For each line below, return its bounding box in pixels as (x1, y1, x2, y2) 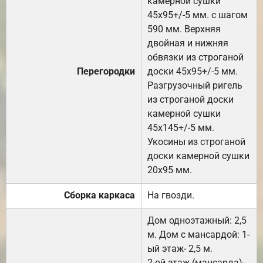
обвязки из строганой (147, 52, 244, 63)
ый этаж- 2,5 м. (147, 243, 213, 255)
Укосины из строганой (147, 136, 245, 148)
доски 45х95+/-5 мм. (147, 66, 238, 77)
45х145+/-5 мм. (147, 122, 214, 134)
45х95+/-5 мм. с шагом (147, 9, 248, 21)
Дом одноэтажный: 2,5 (147, 215, 247, 227)
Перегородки (77, 66, 135, 77)
